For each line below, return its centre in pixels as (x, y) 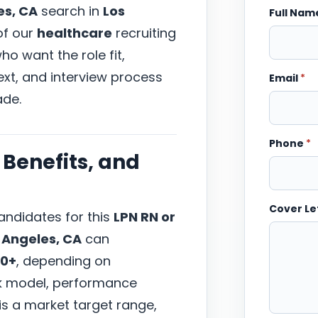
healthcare (75, 33)
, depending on (64, 261)
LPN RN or (144, 217)
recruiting (144, 33)
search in (70, 11)
